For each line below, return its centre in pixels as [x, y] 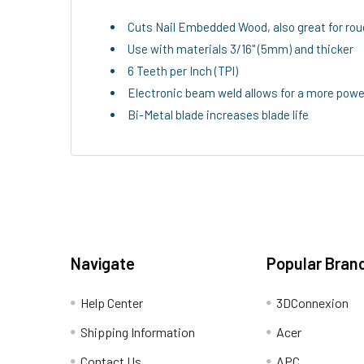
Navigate [103, 263]
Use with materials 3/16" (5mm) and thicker [240, 48]
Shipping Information [138, 331]
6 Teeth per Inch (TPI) [183, 70]
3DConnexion [313, 302]
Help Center [112, 302]
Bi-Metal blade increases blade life [218, 114]
